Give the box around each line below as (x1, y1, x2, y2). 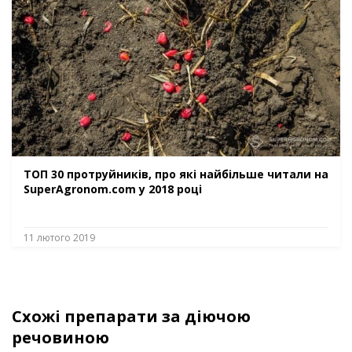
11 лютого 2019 (24, 231, 95, 245)
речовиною (12, 327, 109, 349)
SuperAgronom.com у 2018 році (24, 181, 202, 197)
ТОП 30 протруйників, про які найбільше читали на (24, 167, 328, 182)
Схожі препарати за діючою (12, 306, 251, 328)
